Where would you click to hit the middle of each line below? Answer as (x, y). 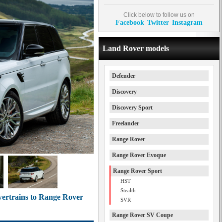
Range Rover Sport (138, 171)
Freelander (126, 123)
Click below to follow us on (159, 15)
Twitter (158, 22)
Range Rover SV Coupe (142, 215)
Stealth (128, 190)
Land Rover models (136, 48)
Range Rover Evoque (139, 155)
